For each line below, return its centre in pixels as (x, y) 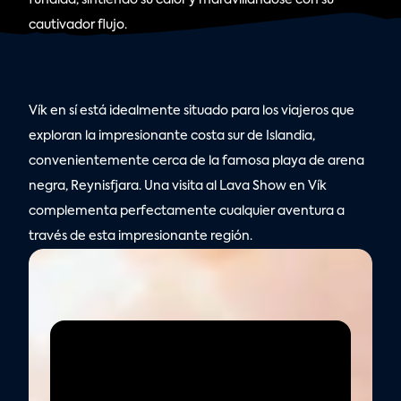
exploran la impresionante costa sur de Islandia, (172, 136)
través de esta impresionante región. (141, 236)
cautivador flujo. (80, 25)
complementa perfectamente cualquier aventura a (187, 211)
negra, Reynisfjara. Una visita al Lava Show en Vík (178, 186)
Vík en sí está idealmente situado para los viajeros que (192, 111)
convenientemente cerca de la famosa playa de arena (197, 161)
